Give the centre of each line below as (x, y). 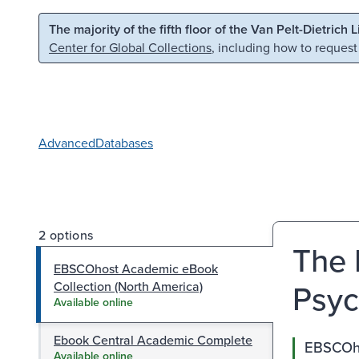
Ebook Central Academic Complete (153, 339)
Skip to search (205, 27)
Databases (124, 142)
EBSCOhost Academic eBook (136, 268)
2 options (66, 234)
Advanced (67, 142)
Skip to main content (79, 27)
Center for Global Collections (130, 47)
